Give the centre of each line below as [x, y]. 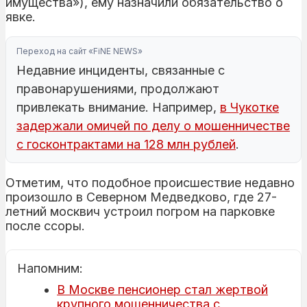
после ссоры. [45, 225]
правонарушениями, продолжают [118, 88]
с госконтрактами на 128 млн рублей [126, 144]
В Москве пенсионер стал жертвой [162, 289]
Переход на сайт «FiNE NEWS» [79, 51]
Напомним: [50, 268]
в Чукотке [249, 107]
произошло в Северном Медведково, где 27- [141, 197]
